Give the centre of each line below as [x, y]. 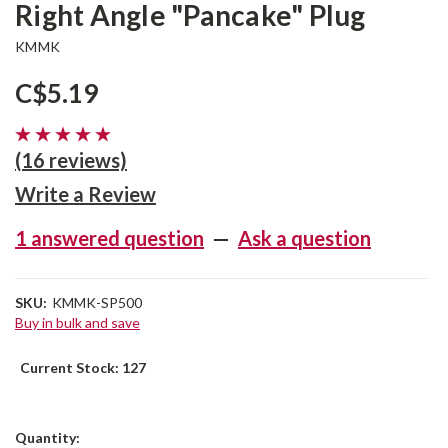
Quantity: [47, 437]
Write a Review [85, 194]
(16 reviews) [71, 160]
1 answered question [109, 238]
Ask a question [304, 238]
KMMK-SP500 [96, 302]
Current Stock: [71, 367]
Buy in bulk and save [77, 322]
